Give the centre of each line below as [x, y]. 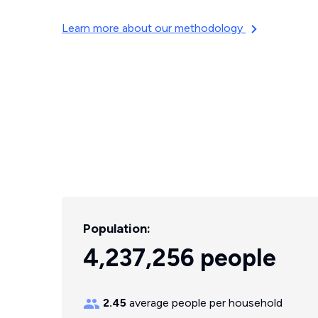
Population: [117, 229]
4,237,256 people [180, 258]
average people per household [204, 303]
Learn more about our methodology [154, 28]
